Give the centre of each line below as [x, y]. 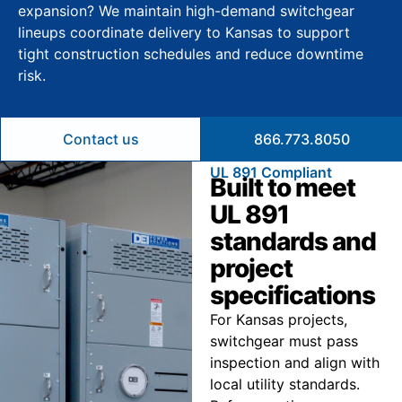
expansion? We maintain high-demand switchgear [186, 11]
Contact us [100, 140]
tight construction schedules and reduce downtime [191, 54]
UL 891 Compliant [271, 173]
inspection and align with [294, 363]
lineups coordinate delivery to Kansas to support [184, 32]
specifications [292, 296]
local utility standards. [284, 385]
